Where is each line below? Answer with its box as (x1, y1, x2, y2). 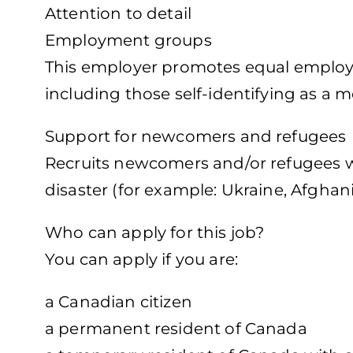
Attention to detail (45, 4, 192, 24)
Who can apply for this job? (45, 223, 265, 243)
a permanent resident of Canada (45, 319, 307, 339)
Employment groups (45, 31, 212, 50)
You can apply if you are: (45, 250, 238, 269)
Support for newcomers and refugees (45, 127, 347, 147)
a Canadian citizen (45, 292, 192, 312)
